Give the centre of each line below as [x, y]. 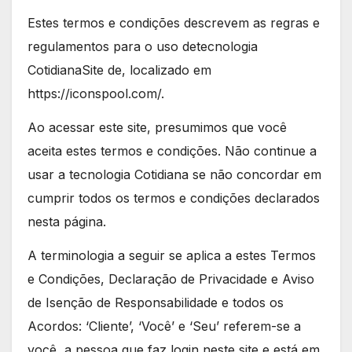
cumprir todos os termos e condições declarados [174, 198]
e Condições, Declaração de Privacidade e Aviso [171, 279]
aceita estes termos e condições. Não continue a [172, 150]
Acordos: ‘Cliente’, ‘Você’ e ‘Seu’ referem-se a [164, 326]
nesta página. [67, 221]
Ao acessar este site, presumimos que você [157, 127]
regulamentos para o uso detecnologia [143, 47]
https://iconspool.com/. [96, 94]
